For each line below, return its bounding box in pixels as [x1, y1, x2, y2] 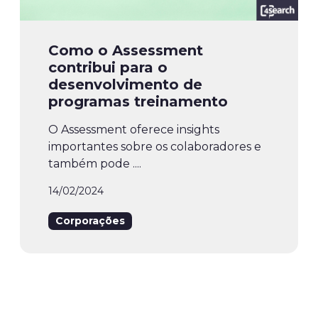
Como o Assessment [48, 42, 203, 60]
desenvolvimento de [48, 76, 202, 94]
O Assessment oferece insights [48, 123, 219, 137]
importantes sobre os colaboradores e [48, 140, 261, 154]
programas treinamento [48, 93, 228, 111]
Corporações [55, 214, 125, 228]
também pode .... [48, 157, 141, 171]
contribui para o [48, 59, 168, 77]
